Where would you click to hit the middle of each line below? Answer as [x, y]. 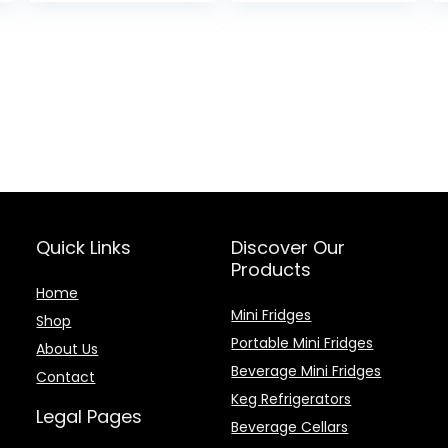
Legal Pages [89, 416]
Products [271, 269]
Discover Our [288, 247]
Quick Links [84, 247]
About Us [67, 349]
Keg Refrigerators [291, 399]
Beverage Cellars [290, 427]
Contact [66, 377]
